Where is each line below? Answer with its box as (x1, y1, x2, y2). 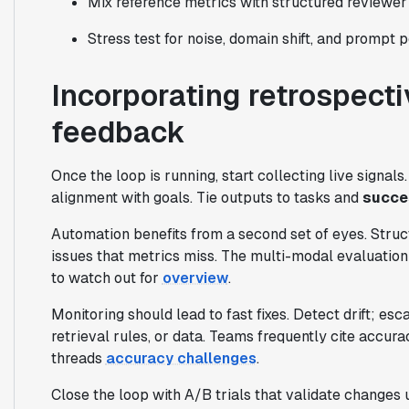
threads (50, 348, 106, 368)
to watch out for (50, 267, 163, 288)
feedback (50, 112, 185, 151)
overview (162, 267, 228, 288)
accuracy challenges (105, 348, 257, 368)
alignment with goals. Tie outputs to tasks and (50, 187, 362, 207)
